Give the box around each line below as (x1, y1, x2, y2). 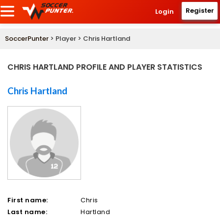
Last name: (7, 207, 48, 217)
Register (185, 6, 214, 15)
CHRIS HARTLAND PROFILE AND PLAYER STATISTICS (7, 61, 202, 73)
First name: (7, 195, 48, 205)
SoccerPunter (5, 34, 49, 44)
